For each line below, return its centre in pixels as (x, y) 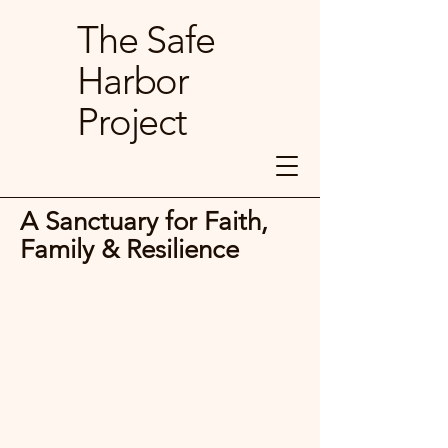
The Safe (146, 40)
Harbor (133, 81)
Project (132, 122)
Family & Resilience (129, 249)
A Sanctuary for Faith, (144, 221)
